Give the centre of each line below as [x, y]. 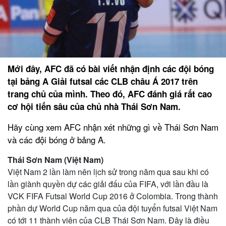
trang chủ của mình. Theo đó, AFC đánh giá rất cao [110, 94]
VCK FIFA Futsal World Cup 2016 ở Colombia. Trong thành [113, 196]
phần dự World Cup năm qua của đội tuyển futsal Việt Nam [112, 208]
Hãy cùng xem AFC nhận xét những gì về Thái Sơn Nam [113, 127]
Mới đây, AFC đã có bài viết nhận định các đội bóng [111, 68]
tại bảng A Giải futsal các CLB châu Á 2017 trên [103, 81]
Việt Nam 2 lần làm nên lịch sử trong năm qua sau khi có [108, 172]
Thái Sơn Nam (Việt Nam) [55, 159]
